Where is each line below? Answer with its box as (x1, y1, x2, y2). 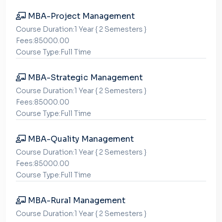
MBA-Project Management (26, 11, 135, 21)
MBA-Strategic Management (26, 72, 143, 83)
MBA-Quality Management (26, 134, 134, 144)
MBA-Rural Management (26, 195, 125, 206)
